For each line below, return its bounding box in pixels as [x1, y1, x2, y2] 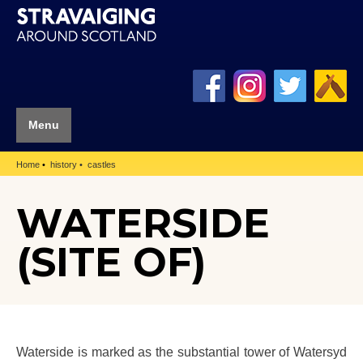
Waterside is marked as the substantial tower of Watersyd [16, 344, 347, 359]
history [50, 160, 77, 170]
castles [88, 160, 116, 170]
